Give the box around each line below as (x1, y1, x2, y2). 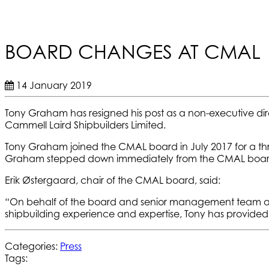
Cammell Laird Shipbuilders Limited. (5, 118, 166, 131)
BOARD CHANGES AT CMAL (5, 40, 261, 64)
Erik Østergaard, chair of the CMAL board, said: (5, 174, 220, 186)
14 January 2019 (14, 79, 92, 91)
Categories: (5, 240, 60, 252)
